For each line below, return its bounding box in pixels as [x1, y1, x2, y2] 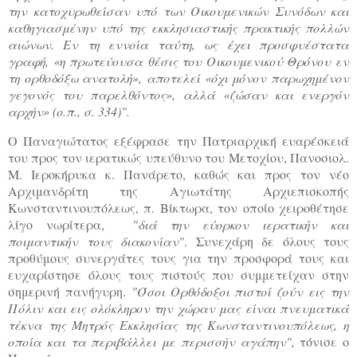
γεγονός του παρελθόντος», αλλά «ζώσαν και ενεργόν [8, 85, 349, 103]
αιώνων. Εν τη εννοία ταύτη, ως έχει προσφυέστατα [8, 35, 349, 53]
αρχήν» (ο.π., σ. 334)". [8, 102, 130, 120]
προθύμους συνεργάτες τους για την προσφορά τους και [8, 249, 349, 266]
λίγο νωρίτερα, [8, 215, 132, 233]
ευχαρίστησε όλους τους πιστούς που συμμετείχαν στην [8, 265, 349, 283]
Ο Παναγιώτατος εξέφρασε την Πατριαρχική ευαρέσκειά [8, 131, 349, 149]
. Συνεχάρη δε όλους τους [184, 232, 349, 249]
